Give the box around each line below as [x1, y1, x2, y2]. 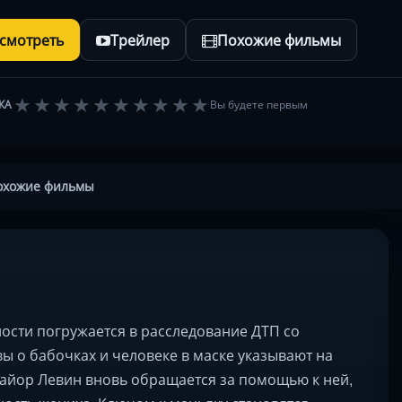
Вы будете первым [210, 96, 309, 112]
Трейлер [110, 30, 170, 50]
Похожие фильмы [217, 30, 341, 50]
